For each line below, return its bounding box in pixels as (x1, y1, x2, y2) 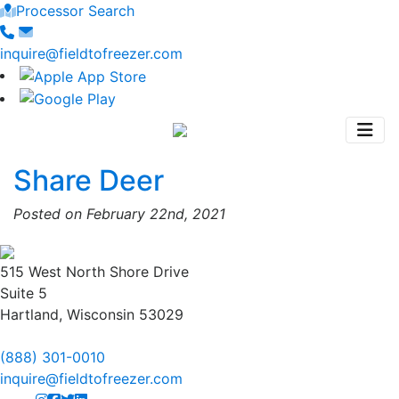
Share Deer (13, 163, 164, 199)
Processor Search (16, 2, 134, 20)
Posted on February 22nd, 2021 (13, 205, 225, 224)
